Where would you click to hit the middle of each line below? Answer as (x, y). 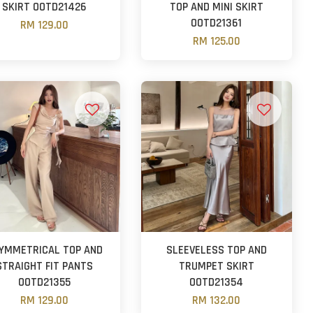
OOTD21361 (217, 23)
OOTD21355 (44, 282)
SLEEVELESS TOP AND (216, 250)
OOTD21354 (217, 282)
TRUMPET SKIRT (216, 266)
